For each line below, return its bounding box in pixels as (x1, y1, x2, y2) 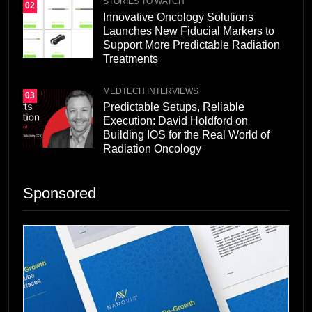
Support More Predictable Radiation (103, 39, 280, 52)
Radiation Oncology (103, 143, 201, 155)
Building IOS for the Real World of (103, 129, 270, 141)
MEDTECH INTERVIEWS (103, 86, 198, 97)
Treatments (103, 53, 158, 65)
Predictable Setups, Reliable (103, 101, 244, 114)
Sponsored (23, 185, 96, 203)
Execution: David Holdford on (103, 115, 248, 127)
